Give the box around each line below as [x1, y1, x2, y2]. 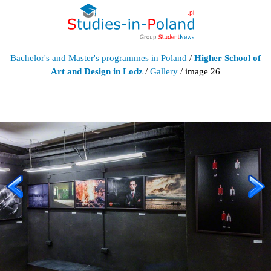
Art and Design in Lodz [51, 66, 143, 76]
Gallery [150, 66, 178, 76]
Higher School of [194, 53, 261, 63]
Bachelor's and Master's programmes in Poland [10, 53, 187, 63]
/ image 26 [178, 66, 220, 76]
